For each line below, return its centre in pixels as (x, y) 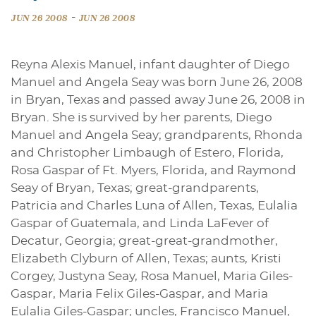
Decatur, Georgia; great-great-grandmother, (144, 241)
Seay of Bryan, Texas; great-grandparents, (135, 188)
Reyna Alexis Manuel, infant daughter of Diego (150, 65)
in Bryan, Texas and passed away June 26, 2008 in (158, 100)
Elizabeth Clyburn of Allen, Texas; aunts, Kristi (146, 259)
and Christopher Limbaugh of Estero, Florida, (147, 153)
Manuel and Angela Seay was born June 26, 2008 (157, 83)
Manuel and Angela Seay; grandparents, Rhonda (157, 135)
